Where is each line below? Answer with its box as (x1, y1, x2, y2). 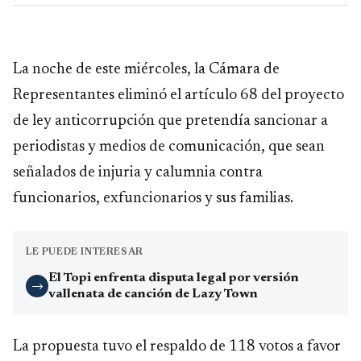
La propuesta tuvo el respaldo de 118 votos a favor (13, 339, 341, 355)
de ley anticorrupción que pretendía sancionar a (13, 114, 328, 130)
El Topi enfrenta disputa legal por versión (48, 272, 299, 285)
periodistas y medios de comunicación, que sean (13, 139, 325, 156)
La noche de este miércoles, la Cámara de (13, 62, 280, 78)
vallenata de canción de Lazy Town (48, 288, 258, 301)
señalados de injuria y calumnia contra (13, 165, 263, 181)
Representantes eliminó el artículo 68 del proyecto (13, 88, 344, 104)
